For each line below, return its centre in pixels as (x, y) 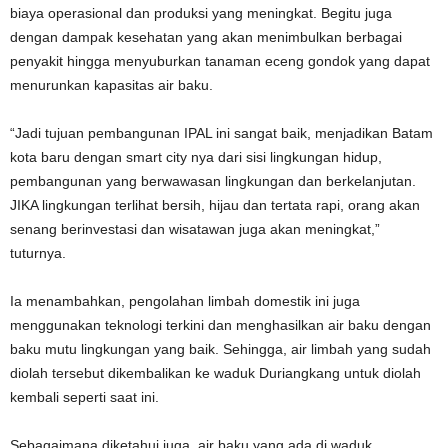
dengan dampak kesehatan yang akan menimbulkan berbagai (206, 37)
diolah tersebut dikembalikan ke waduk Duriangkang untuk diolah (215, 373)
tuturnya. (38, 253)
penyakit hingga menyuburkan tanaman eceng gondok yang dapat (220, 61)
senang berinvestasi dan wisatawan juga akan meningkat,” (195, 229)
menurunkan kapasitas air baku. (111, 85)
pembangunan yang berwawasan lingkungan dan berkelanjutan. (213, 181)
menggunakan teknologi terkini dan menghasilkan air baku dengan (220, 325)
